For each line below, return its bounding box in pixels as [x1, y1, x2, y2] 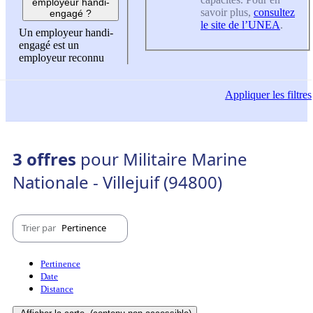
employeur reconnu [19, 52, 104, 64]
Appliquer [225, 89, 270, 101]
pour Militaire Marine [80, 147, 247, 170]
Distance [41, 283, 73, 294]
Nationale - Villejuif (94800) [13, 170, 222, 194]
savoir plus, [201, 6, 254, 18]
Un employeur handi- [19, 27, 113, 39]
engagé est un [19, 39, 79, 52]
